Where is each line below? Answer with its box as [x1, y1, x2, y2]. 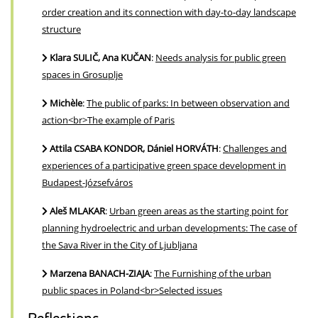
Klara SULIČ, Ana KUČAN [50, 51, 151, 65]
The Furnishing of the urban [154, 267, 271, 280]
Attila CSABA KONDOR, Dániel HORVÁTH [50, 142, 219, 155]
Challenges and [223, 142, 287, 155]
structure [42, 23, 81, 36]
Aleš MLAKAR [50, 204, 105, 218]
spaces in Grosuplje [42, 68, 123, 82]
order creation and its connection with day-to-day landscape [42, 6, 296, 19]
